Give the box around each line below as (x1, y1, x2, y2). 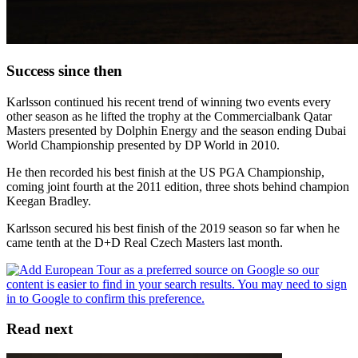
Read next (6, 320, 73, 338)
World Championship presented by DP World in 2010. (6, 137, 280, 152)
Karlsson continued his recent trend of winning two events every (6, 94, 331, 109)
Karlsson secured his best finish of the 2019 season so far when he (6, 221, 340, 235)
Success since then (6, 62, 122, 79)
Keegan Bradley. (6, 193, 91, 208)
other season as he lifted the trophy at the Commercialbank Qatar (6, 109, 332, 123)
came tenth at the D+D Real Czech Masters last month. (6, 235, 283, 249)
